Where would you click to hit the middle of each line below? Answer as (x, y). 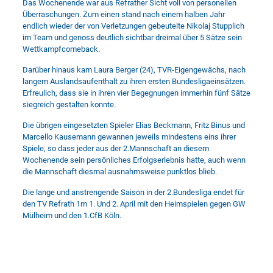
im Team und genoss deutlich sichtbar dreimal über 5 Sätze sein (132, 37)
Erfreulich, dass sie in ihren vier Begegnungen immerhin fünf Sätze (136, 93)
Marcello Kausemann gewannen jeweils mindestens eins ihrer (129, 137)
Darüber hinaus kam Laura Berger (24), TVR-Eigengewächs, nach (134, 70)
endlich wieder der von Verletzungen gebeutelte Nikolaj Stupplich (133, 26)
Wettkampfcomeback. (61, 49)
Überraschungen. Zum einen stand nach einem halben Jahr (123, 14)
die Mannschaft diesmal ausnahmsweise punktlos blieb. (119, 172)
